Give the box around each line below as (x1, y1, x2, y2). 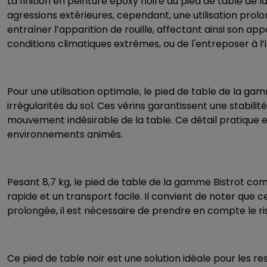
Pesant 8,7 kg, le (7, 175, 85, 189)
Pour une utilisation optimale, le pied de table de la (7, 85, 244, 98)
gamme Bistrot (174, 175, 244, 189)
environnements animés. (7, 128, 123, 141)
